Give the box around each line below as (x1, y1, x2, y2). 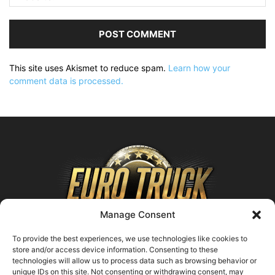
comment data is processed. (9, 76, 123, 87)
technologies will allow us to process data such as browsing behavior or (12, 256, 257, 265)
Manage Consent (99, 209, 176, 220)
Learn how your (168, 63, 230, 74)
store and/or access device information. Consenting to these (12, 245, 218, 254)
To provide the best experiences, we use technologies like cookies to (12, 234, 247, 243)
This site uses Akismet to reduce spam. (9, 63, 168, 74)
